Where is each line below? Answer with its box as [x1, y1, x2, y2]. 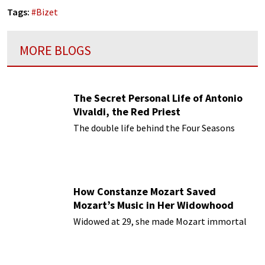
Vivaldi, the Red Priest [73, 104, 180, 118]
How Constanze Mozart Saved [73, 184, 216, 198]
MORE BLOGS [20, 42, 91, 59]
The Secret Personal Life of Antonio [73, 91, 243, 105]
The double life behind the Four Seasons [73, 121, 235, 134]
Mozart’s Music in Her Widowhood [73, 198, 234, 212]
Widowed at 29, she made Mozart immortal [73, 215, 247, 227]
